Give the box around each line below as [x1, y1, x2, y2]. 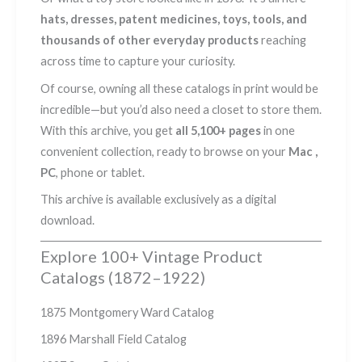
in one [261, 123, 295, 137]
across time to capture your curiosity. [40, 54, 235, 69]
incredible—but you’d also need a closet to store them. [40, 102, 322, 116]
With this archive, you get [40, 123, 175, 137]
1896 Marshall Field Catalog [40, 332, 187, 347]
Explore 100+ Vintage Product [40, 246, 263, 267]
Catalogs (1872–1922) [40, 267, 205, 288]
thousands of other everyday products [40, 33, 259, 48]
